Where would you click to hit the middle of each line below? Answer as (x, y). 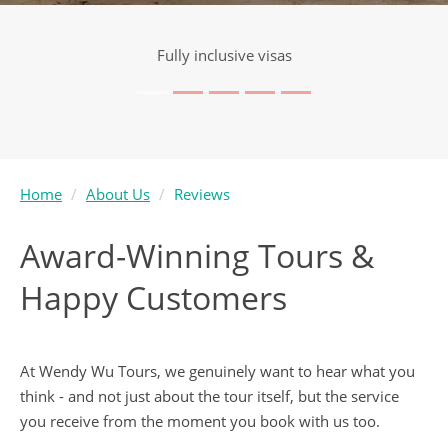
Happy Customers (153, 297)
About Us (118, 193)
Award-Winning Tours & (197, 255)
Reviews (202, 193)
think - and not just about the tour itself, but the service (209, 395)
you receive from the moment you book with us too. (200, 420)
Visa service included (224, 54)
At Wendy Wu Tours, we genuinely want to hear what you (217, 370)
